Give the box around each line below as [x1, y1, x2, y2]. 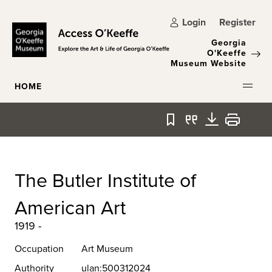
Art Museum [81, 242, 133, 255]
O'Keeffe [207, 47, 246, 59]
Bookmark [169, 119, 212, 133]
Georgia [211, 36, 246, 49]
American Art [15, 193, 126, 220]
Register [219, 15, 256, 29]
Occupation [15, 242, 64, 255]
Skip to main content [13, 11, 97, 22]
